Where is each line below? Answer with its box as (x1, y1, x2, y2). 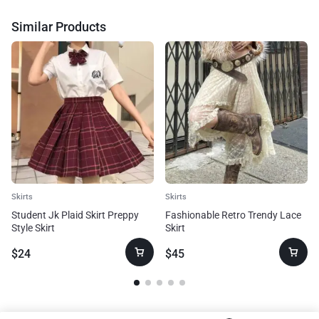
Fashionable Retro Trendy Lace (165, 209, 301, 221)
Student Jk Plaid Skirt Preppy (11, 209, 139, 221)
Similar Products (11, 19, 106, 34)
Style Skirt (11, 222, 55, 234)
